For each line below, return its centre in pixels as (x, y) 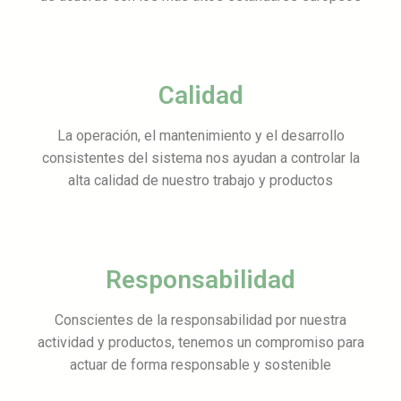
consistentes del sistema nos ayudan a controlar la (200, 158)
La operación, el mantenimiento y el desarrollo (200, 135)
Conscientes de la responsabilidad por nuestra (200, 320)
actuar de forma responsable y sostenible (200, 364)
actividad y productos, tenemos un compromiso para (200, 342)
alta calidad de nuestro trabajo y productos (200, 180)
